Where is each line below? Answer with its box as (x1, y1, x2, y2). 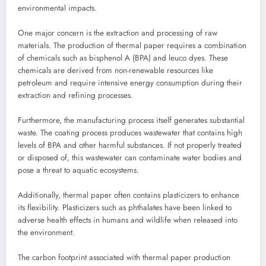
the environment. (18, 226, 75, 238)
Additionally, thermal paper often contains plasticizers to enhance (18, 189, 239, 201)
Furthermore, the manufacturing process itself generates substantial (18, 114, 245, 126)
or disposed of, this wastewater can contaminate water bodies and (18, 151, 242, 163)
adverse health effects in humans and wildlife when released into (18, 214, 237, 226)
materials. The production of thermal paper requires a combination (18, 39, 246, 51)
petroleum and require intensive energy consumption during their (18, 77, 242, 88)
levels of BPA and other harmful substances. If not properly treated (18, 139, 242, 151)
